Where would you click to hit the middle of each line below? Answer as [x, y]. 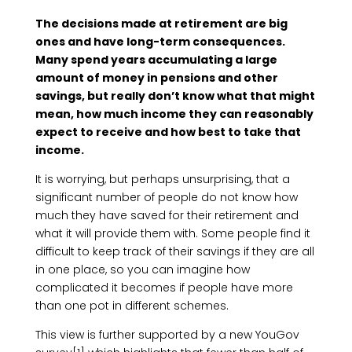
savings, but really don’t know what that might [175, 96]
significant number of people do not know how [166, 197]
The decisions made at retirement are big [161, 24]
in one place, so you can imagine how [142, 269]
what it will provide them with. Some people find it [172, 233]
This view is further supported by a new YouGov [167, 335]
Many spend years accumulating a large [156, 60]
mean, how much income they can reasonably [174, 114]
